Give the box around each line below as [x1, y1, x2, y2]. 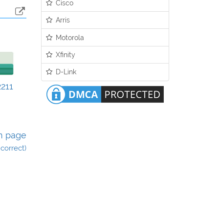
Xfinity [54, 50, 76, 59]
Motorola [54, 33, 85, 42]
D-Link [54, 67, 77, 76]
